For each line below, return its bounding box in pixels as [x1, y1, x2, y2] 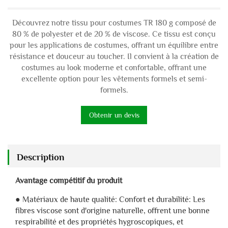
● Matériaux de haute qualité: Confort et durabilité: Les [15, 195, 205, 205]
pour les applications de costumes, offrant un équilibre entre [10, 41, 218, 50]
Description [17, 152, 64, 163]
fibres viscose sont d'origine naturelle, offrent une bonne [15, 206, 210, 216]
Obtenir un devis [89, 111, 139, 120]
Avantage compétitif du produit [15, 176, 122, 186]
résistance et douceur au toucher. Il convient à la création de [9, 52, 219, 62]
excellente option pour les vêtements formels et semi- [21, 74, 207, 84]
